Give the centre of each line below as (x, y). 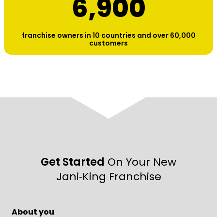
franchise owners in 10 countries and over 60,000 (108, 35)
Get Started (73, 162)
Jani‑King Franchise (108, 177)
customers (108, 43)
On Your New (140, 162)
